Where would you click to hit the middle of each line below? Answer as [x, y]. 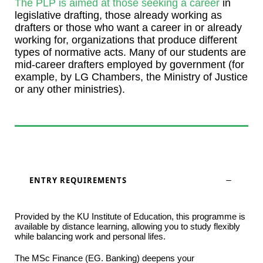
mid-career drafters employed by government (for [129, 65]
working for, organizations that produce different [126, 40]
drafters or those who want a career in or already [128, 28]
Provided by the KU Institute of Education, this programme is [130, 217]
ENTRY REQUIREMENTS [78, 181]
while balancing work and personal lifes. [90, 237]
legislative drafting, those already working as [118, 16]
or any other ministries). [70, 90]
